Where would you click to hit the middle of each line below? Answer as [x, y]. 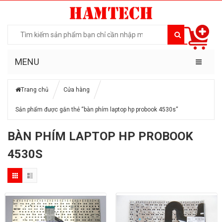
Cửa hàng [77, 89]
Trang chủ [35, 89]
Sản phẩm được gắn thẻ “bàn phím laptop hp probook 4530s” [97, 109]
